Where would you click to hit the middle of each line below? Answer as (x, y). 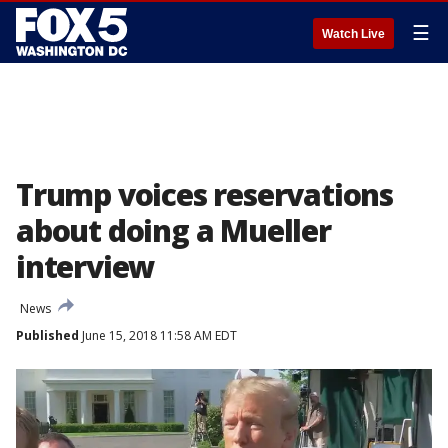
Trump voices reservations (204, 194)
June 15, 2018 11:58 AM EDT (158, 335)
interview (85, 266)
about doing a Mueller (173, 230)
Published (47, 335)
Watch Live (353, 34)
